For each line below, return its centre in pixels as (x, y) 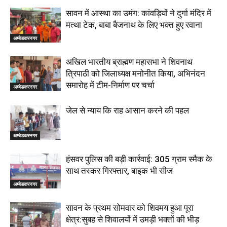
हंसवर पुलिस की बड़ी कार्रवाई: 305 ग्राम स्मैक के (139, 159)
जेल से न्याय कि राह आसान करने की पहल (127, 110)
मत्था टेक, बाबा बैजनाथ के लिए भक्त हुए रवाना (134, 25)
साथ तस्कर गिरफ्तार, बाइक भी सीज (119, 171)
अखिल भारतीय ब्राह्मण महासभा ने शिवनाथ (129, 62)
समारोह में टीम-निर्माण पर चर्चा (110, 85)
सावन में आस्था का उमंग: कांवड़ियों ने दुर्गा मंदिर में (139, 13)
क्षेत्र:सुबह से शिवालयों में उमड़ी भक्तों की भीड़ (133, 219)
